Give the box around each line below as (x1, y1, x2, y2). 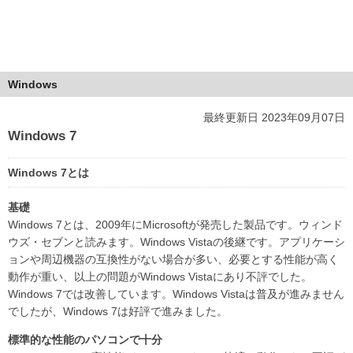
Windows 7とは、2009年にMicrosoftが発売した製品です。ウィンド (8, 217, 343, 231)
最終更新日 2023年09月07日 (203, 110, 345, 124)
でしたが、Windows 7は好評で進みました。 (8, 304, 228, 318)
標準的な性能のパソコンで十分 (8, 333, 162, 346)
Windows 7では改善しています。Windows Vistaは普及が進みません (8, 287, 344, 300)
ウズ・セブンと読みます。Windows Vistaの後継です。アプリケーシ (8, 235, 345, 248)
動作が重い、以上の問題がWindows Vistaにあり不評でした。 (8, 269, 312, 283)
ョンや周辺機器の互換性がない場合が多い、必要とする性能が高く (8, 252, 339, 266)
